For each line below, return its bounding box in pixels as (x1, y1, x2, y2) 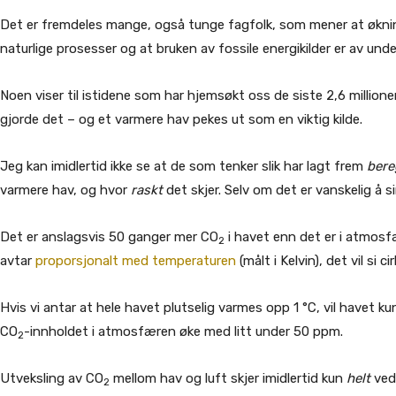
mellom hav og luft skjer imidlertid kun (110, 370, 346, 386)
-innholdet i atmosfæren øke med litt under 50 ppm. (24, 324, 350, 339)
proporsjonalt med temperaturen (35, 253, 236, 269)
